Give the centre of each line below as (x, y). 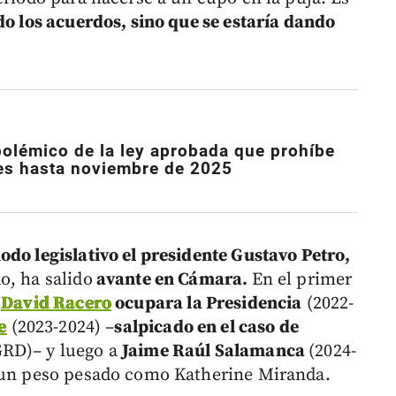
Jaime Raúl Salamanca (216, 351)
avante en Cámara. (172, 279)
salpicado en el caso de (206, 327)
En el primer (302, 279)
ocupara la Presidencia (207, 303)
